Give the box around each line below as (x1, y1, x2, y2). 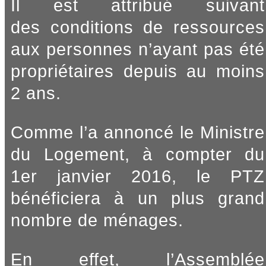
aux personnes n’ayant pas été (11, 40, 265, 59)
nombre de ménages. (11, 210, 183, 230)
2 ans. (11, 84, 61, 103)
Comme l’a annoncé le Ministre (11, 122, 265, 142)
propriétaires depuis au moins (11, 62, 265, 81)
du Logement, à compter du (11, 144, 265, 164)
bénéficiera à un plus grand (11, 188, 265, 208)
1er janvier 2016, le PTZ (11, 166, 265, 186)
